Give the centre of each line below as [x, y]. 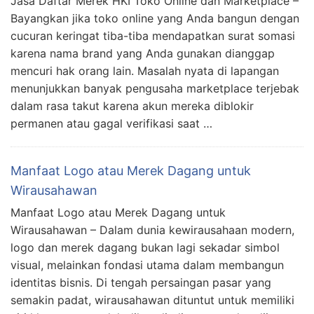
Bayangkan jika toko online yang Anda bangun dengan [155, 18]
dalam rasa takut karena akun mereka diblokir [132, 105]
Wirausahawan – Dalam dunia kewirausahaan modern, [152, 230]
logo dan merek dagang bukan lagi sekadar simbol [145, 247]
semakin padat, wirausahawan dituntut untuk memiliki [152, 300]
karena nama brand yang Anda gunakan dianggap [143, 53]
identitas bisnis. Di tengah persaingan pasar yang [141, 282]
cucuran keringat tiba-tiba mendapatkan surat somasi [153, 35]
